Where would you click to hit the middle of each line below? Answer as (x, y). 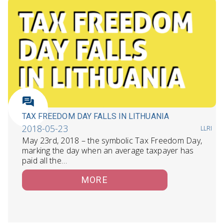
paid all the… (45, 161)
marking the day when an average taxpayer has (108, 151)
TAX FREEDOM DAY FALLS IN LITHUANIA (95, 116)
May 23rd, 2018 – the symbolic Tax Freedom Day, (112, 141)
